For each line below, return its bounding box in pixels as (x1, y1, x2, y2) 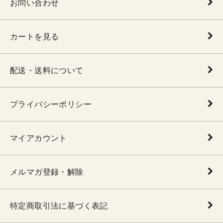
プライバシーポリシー (10, 100, 92, 109)
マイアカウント (10, 134, 67, 142)
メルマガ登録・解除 (10, 168, 84, 176)
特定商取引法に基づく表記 (10, 202, 108, 210)
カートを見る (10, 32, 59, 41)
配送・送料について (10, 66, 84, 75)
